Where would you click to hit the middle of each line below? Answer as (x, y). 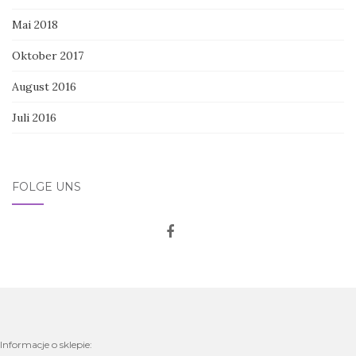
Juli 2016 (34, 117)
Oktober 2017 (48, 55)
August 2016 (44, 86)
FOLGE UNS (46, 186)
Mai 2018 (35, 24)
